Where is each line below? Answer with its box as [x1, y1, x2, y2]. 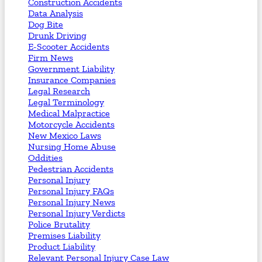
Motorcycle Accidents [28, 118, 115, 130]
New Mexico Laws [28, 129, 101, 141]
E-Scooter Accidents [28, 40, 109, 52]
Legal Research [28, 85, 90, 96]
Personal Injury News [28, 196, 115, 208]
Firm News [28, 51, 73, 63]
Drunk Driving [28, 29, 87, 41]
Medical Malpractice [28, 107, 110, 119]
